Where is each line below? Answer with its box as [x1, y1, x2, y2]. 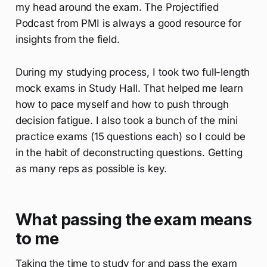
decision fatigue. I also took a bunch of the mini [15, 114, 238, 126]
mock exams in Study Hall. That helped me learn [15, 82, 243, 94]
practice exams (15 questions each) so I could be [15, 130, 246, 142]
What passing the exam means [15, 209, 252, 229]
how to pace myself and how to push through [15, 98, 229, 110]
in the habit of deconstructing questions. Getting [15, 146, 243, 159]
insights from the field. [15, 33, 120, 45]
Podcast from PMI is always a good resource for [15, 17, 241, 29]
